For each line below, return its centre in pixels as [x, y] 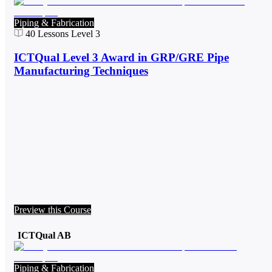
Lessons [52, 34]
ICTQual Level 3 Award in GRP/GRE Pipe [121, 57]
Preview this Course [53, 210]
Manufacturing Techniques [81, 70]
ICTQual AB [44, 236]
